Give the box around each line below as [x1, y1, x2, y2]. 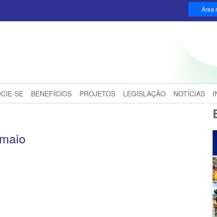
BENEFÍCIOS [31, 89, 72, 98]
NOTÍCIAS [173, 89, 205, 98]
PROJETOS [79, 89, 115, 98]
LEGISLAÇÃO [123, 89, 166, 98]
